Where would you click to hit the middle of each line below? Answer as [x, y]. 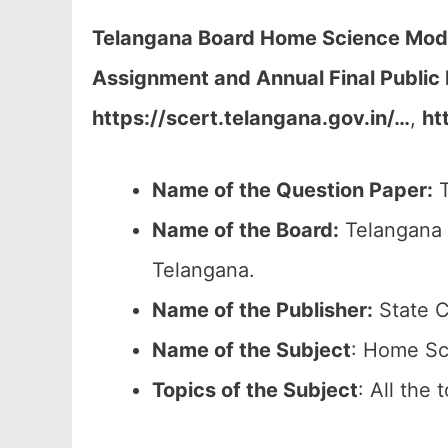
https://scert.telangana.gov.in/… [251, 118]
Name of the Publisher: [262, 310]
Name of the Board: [245, 230]
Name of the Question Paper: [292, 190]
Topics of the [217, 390]
